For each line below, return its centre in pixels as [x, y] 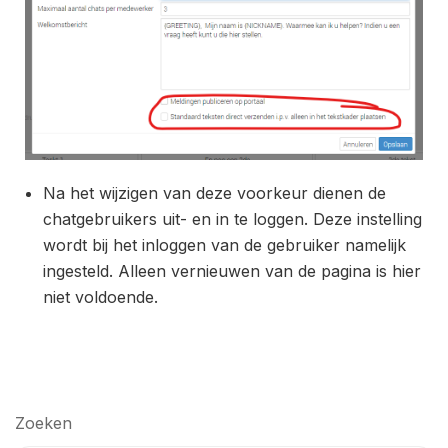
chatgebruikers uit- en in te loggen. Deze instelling [232, 219]
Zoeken [43, 423]
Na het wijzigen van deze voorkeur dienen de [214, 193]
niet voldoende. [103, 297]
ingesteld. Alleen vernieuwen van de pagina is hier [232, 271]
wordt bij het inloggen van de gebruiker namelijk [224, 245]
